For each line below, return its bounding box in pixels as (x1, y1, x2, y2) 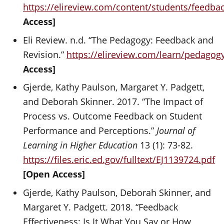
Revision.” (23, 48, 67, 60)
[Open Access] (23, 168, 85, 180)
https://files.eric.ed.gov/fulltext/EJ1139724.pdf (23, 153, 215, 165)
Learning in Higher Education (23, 139, 138, 151)
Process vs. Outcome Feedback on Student (23, 110, 202, 122)
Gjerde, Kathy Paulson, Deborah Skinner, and (23, 186, 211, 198)
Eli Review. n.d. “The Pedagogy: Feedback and (23, 33, 214, 46)
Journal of (156, 124, 196, 136)
